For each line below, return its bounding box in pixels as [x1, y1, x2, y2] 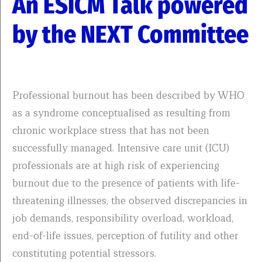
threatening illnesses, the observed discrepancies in [12, 194, 247, 207]
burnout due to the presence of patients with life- [12, 176, 240, 189]
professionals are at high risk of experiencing [12, 158, 219, 172]
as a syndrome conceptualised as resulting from [12, 106, 230, 119]
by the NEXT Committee [12, 20, 249, 49]
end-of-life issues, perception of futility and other [12, 229, 239, 242]
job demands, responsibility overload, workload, [12, 211, 233, 225]
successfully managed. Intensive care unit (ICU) [12, 141, 229, 154]
